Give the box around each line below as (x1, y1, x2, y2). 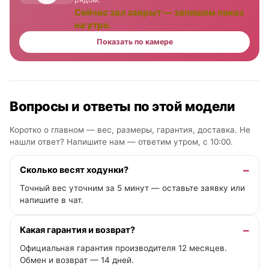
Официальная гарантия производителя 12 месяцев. (20, 243, 227, 253)
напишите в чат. (20, 195, 83, 205)
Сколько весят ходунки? (20, 164, 128, 175)
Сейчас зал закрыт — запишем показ (74, 6, 244, 18)
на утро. (74, 19, 112, 31)
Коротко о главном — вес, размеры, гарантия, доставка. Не (10, 124, 250, 134)
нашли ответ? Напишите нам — (10, 136, 138, 147)
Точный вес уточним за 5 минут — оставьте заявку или (20, 183, 245, 193)
